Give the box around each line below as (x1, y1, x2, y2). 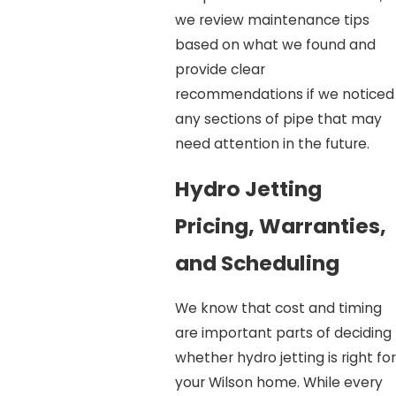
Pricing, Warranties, (174, 210, 386, 240)
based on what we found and (174, 35, 376, 55)
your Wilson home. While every (174, 372, 383, 392)
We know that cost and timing (174, 298, 382, 317)
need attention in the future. (174, 134, 369, 154)
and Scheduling (174, 247, 339, 278)
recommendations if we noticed (174, 85, 394, 104)
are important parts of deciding (174, 323, 392, 342)
